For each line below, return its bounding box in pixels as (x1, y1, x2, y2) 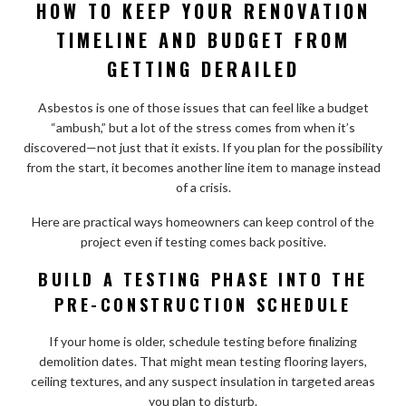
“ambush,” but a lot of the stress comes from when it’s (51, 119, 355, 135)
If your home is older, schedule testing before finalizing (49, 333, 357, 349)
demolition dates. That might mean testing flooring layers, (39, 353, 367, 369)
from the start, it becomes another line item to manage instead (25, 159, 381, 175)
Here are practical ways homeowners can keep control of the (32, 213, 374, 229)
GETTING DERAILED (106, 54, 300, 82)
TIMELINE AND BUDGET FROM (55, 25, 351, 53)
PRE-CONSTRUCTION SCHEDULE (54, 292, 352, 316)
